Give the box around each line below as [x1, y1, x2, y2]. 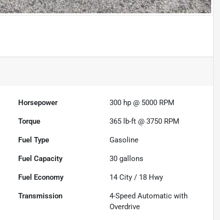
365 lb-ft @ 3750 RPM [110, 117, 180, 126]
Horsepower [18, 98, 58, 108]
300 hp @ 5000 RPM [110, 98, 175, 108]
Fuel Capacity [18, 154, 63, 164]
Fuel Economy [18, 173, 64, 182]
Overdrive [110, 202, 140, 212]
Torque [18, 117, 41, 126]
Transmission [18, 192, 63, 201]
